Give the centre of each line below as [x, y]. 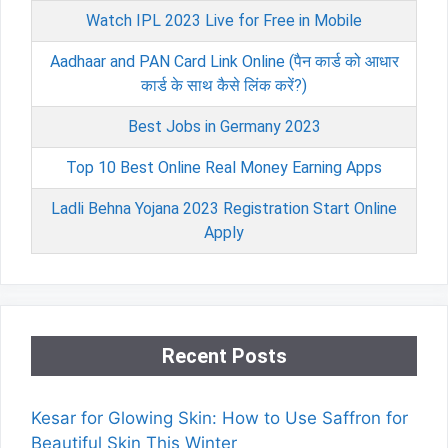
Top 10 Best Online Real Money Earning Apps [224, 167]
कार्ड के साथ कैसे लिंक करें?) [224, 85]
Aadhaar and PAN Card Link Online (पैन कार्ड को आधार [224, 61]
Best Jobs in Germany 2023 [224, 126]
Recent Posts [224, 355]
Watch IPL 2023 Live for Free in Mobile [224, 20]
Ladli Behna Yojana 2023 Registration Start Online [224, 208]
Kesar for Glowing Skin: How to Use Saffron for [219, 417]
